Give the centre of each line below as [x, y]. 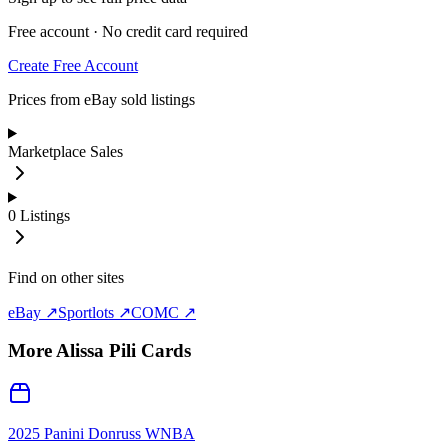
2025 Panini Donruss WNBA [101, 434]
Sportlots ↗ [94, 312]
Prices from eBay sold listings [101, 99]
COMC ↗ [163, 312]
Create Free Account [73, 65]
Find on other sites [66, 277]
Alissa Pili [96, 351]
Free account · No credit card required [128, 31]
